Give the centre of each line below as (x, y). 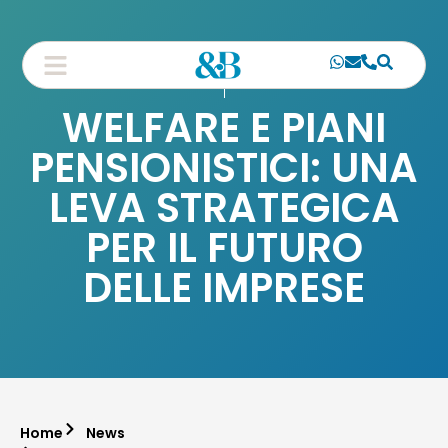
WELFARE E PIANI (224, 128)
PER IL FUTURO (224, 248)
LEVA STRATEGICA (224, 208)
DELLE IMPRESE (224, 288)
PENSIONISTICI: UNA (224, 168)
